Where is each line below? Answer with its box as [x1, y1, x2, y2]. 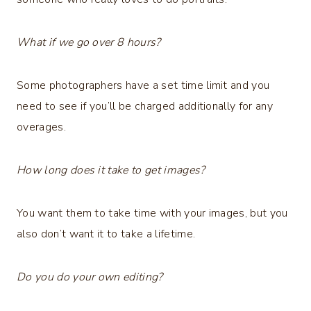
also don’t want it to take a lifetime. [17, 226, 196, 242]
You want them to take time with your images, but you [17, 205, 288, 221]
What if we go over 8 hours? [17, 34, 164, 50]
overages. [17, 119, 66, 135]
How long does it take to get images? [17, 162, 208, 178]
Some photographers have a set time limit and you [17, 77, 270, 93]
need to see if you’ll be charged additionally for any [17, 98, 273, 114]
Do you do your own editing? [17, 269, 163, 285]
